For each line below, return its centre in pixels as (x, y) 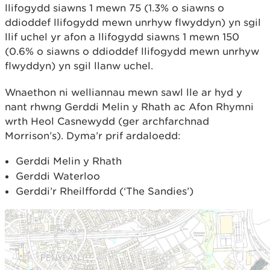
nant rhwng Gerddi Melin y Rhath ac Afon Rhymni (129, 107)
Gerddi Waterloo (58, 176)
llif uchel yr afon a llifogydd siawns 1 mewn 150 (122, 37)
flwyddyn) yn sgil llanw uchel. (79, 66)
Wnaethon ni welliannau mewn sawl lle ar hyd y (124, 92)
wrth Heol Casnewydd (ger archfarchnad (107, 121)
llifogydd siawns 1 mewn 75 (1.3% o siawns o (115, 8)
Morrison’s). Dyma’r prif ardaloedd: (93, 136)
